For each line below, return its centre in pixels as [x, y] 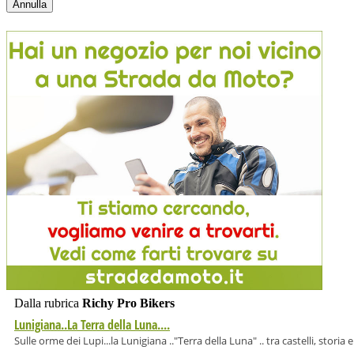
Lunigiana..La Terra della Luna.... [92, 324]
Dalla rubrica [48, 303]
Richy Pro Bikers [128, 303]
